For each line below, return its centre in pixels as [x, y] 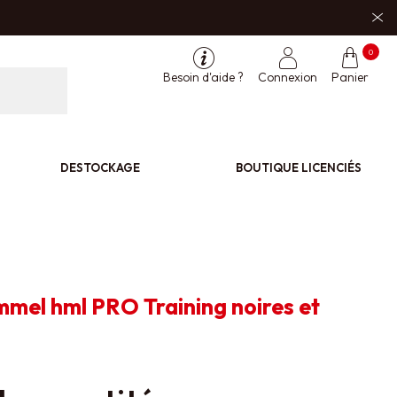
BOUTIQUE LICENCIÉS [298, 167]
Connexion [288, 77]
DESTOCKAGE [101, 167]
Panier [350, 77]
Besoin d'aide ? [203, 77]
